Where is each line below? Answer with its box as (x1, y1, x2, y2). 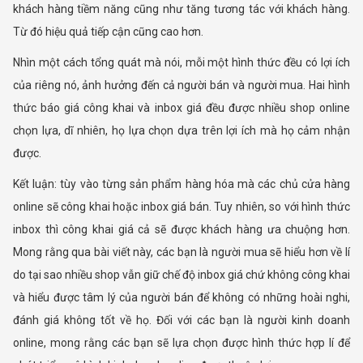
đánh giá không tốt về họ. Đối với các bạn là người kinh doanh (13, 314, 350, 327)
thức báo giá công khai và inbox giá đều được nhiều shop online (13, 101, 350, 115)
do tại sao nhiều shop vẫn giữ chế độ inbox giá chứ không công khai (13, 268, 350, 282)
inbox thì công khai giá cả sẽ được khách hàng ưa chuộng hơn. (13, 223, 350, 237)
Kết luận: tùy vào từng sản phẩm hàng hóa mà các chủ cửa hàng (13, 177, 350, 191)
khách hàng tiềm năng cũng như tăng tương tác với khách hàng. (13, 2, 350, 16)
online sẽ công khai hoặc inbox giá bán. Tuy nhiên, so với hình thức (13, 200, 350, 214)
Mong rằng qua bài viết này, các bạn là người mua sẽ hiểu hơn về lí (13, 246, 350, 259)
